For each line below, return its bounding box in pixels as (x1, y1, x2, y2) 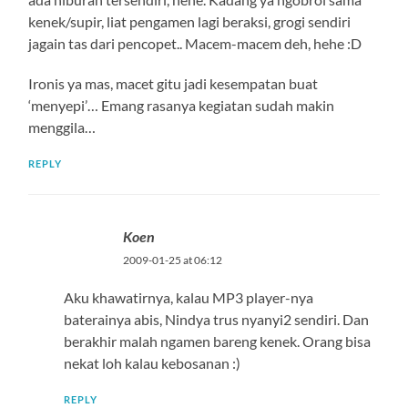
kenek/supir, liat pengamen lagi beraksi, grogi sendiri (28, 12, 352, 30)
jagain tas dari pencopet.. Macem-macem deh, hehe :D (28, 34, 362, 52)
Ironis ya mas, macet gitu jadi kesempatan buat (28, 74, 319, 92)
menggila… (28, 117, 97, 136)
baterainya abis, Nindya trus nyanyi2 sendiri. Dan (63, 310, 369, 328)
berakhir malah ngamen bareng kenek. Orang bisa (63, 331, 371, 350)
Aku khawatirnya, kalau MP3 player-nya (63, 288, 313, 306)
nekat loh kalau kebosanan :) (63, 353, 240, 372)
